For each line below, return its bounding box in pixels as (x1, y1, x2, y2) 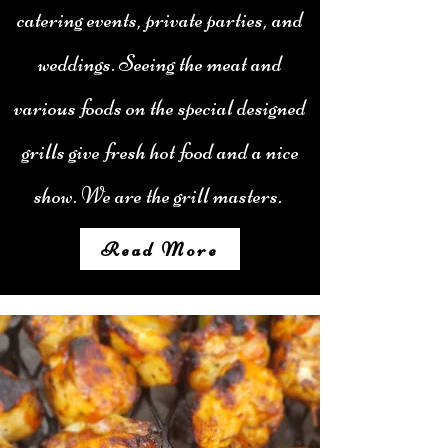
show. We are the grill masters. (34, 182, 286, 210)
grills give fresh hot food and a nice (21, 138, 299, 166)
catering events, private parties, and (17, 6, 303, 34)
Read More (101, 236, 219, 262)
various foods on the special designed (14, 94, 306, 122)
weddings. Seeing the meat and (38, 50, 282, 78)
